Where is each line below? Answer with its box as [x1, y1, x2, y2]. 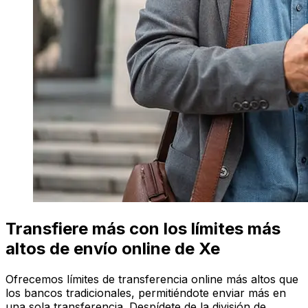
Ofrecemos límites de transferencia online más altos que [5, 272, 298, 286]
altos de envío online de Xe [5, 238, 220, 258]
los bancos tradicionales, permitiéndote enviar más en [5, 285, 286, 300]
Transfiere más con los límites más [5, 218, 280, 239]
